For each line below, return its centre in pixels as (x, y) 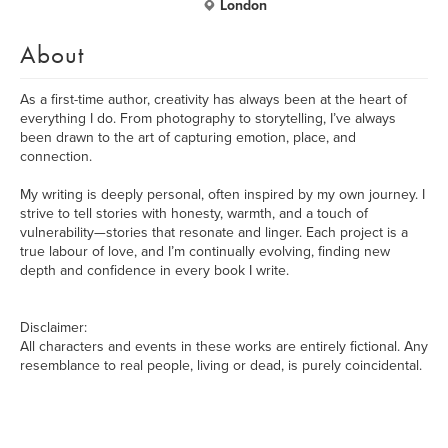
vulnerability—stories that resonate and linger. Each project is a (214, 232)
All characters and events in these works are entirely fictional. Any (224, 346)
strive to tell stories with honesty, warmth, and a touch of (194, 213)
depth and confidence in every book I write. (154, 270)
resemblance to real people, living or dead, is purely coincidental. (221, 365)
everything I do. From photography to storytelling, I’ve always (208, 118)
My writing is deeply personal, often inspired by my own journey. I (222, 194)
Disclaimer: (53, 327)
